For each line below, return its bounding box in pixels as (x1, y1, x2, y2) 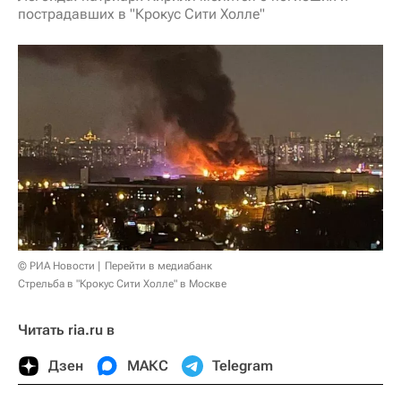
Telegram (212, 356, 273, 374)
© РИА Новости (18, 259, 95, 272)
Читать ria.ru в (18, 320, 115, 338)
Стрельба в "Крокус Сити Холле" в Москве (18, 277, 226, 290)
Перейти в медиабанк (105, 259, 212, 272)
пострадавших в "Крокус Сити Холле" (18, 5, 265, 22)
